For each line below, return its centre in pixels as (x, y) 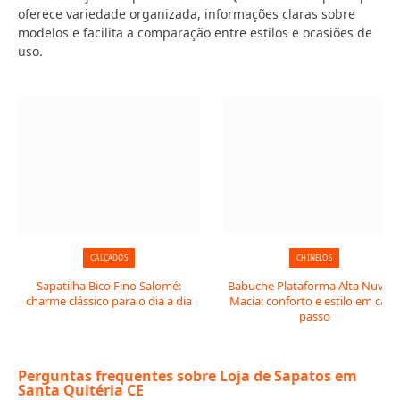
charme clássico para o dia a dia (109, 301)
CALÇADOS (109, 258)
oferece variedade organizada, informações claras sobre (187, 14)
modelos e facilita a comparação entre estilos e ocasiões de (195, 33)
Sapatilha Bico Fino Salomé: (109, 286)
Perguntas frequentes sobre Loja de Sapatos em (187, 376)
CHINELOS (314, 258)
